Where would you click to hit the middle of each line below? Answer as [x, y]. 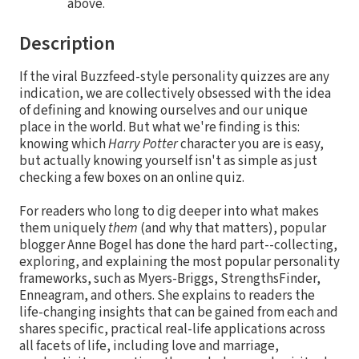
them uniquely [64, 228]
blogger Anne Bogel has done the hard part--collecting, [178, 245]
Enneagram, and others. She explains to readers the [167, 295]
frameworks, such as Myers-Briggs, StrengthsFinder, [170, 278]
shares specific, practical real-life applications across [172, 329]
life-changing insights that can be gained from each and [179, 312]
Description [67, 43]
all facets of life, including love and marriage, [149, 346]
